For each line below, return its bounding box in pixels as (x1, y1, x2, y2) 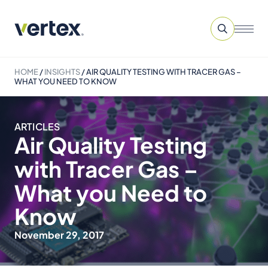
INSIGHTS (44, 67, 80, 77)
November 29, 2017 (14, 229, 104, 241)
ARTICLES (14, 120, 60, 133)
